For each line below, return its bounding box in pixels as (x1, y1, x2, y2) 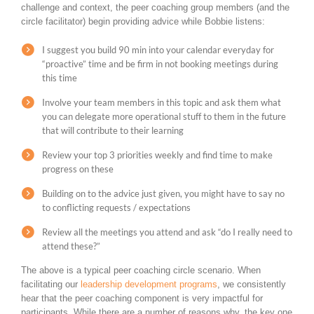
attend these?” (42, 240, 100, 252)
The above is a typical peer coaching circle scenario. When (21, 265, 261, 276)
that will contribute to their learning (42, 125, 184, 137)
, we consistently (217, 279, 286, 290)
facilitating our (21, 279, 81, 290)
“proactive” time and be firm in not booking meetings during (42, 58, 278, 70)
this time (42, 72, 77, 84)
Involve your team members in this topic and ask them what (42, 97, 281, 109)
